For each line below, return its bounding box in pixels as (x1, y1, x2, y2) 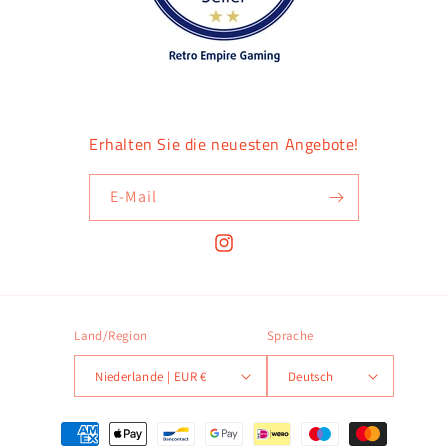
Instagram (212, 244, 279, 263)
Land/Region (74, 327, 148, 345)
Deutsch (287, 367, 334, 385)
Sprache (266, 327, 314, 345)
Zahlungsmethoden (34, 415, 165, 435)
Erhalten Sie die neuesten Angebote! (89, 132, 359, 157)
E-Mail (110, 186, 157, 208)
